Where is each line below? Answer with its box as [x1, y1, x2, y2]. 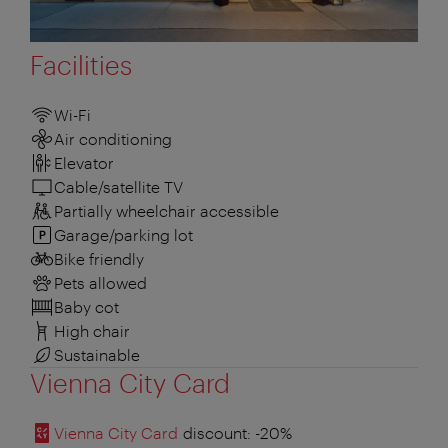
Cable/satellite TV [54, 177, 183, 197]
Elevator [54, 153, 114, 173]
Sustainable [54, 345, 140, 365]
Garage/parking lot [54, 225, 193, 245]
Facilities [30, 49, 132, 81]
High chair [54, 321, 130, 341]
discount [178, 423, 247, 443]
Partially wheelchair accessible [54, 201, 279, 221]
